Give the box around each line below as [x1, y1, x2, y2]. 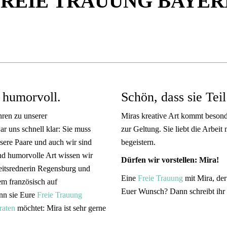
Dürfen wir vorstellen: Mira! [121, 156, 219, 164]
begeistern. [121, 137, 156, 146]
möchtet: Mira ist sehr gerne [15, 203, 106, 212]
